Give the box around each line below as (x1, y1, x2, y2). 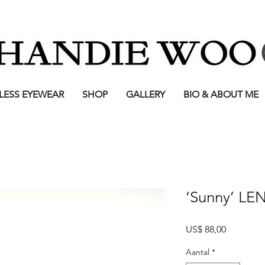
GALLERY (125, 89, 165, 101)
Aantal (186, 247, 209, 258)
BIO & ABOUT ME (183, 89, 258, 101)
